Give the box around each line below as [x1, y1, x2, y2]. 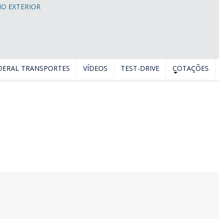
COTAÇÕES [173, 64, 209, 73]
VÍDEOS [83, 64, 108, 73]
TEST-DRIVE [121, 64, 159, 73]
